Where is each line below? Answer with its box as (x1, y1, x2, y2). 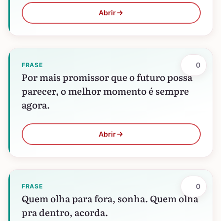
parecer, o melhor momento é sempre (22, 84, 189, 98)
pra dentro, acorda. (22, 205, 108, 219)
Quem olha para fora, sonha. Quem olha (22, 191, 198, 205)
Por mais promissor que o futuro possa (22, 70, 192, 84)
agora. (22, 98, 50, 111)
